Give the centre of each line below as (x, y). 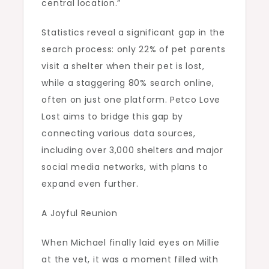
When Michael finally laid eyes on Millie (131, 243)
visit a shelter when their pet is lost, (123, 66)
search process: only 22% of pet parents (134, 50)
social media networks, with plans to (125, 167)
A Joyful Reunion (80, 213)
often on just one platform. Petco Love (131, 100)
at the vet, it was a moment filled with (130, 260)
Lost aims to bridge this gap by (113, 117)
